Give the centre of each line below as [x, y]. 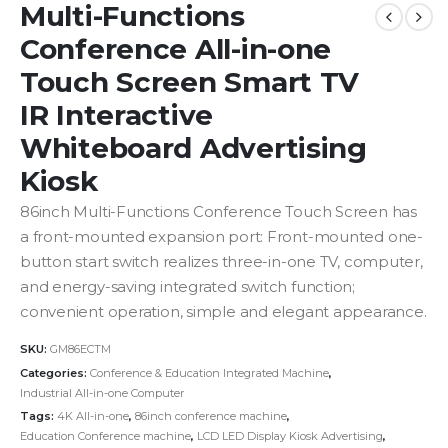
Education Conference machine [105, 436]
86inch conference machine [211, 416]
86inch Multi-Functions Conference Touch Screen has [218, 212]
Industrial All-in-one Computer [102, 392]
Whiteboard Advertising [193, 148]
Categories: [55, 372]
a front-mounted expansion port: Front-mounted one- [221, 237]
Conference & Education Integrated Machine [209, 372]
